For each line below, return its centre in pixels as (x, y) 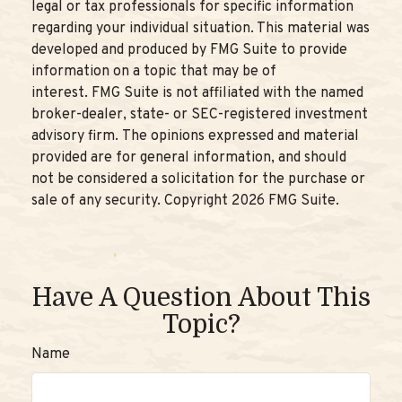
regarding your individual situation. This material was (201, 28)
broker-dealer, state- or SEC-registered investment (200, 114)
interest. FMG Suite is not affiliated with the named (197, 93)
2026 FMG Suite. (285, 201)
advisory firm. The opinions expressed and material (195, 136)
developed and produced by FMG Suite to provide (189, 50)
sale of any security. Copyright (131, 201)
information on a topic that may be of (154, 71)
